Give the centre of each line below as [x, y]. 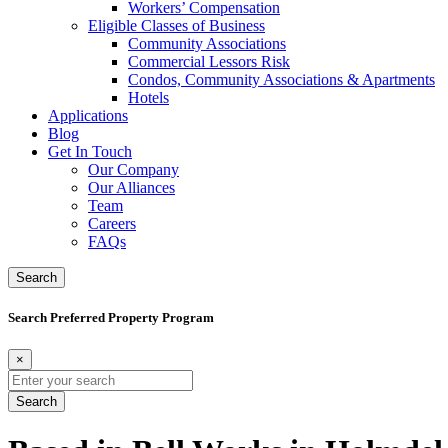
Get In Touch [90, 152]
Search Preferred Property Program [111, 318]
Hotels [148, 98]
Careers [112, 224]
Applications [88, 116]
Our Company [133, 170]
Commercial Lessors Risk [209, 62]
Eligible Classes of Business [176, 26]
